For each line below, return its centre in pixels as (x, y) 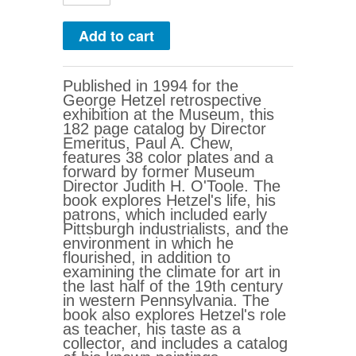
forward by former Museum (159, 172)
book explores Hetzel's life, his (169, 201)
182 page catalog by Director (164, 129)
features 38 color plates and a (168, 158)
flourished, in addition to (147, 258)
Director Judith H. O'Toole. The (172, 186)
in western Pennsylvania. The (166, 301)
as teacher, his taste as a (152, 329)
